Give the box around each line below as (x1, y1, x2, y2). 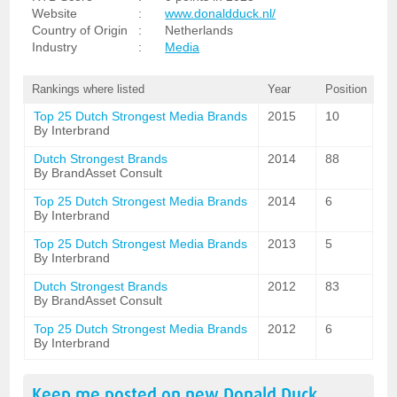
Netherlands (165, 23, 234, 37)
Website (32, 6, 78, 20)
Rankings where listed (32, 82, 145, 96)
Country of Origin (32, 23, 128, 37)
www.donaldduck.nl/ (165, 6, 276, 20)
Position (324, 82, 367, 96)
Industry (32, 40, 78, 54)
